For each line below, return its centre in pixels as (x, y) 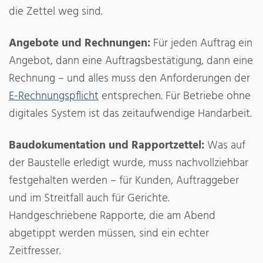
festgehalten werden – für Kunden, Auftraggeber (124, 181)
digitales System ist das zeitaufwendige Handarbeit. (130, 114)
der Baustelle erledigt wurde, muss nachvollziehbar (129, 163)
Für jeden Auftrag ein (201, 43)
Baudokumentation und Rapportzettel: (107, 145)
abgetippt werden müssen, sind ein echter (109, 233)
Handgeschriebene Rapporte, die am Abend (112, 216)
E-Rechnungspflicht (54, 96)
